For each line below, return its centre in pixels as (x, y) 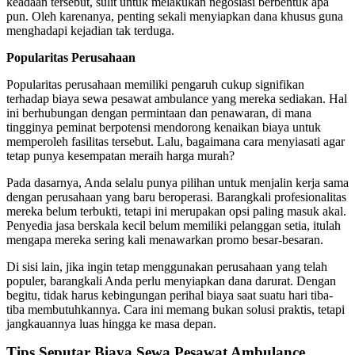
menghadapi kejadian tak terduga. (90, 30)
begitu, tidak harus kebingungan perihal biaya (120, 295)
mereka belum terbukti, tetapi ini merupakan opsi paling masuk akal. (176, 211)
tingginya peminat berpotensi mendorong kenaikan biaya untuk (164, 127)
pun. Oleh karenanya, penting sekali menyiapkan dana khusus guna (175, 16)
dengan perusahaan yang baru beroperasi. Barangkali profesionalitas (176, 197)
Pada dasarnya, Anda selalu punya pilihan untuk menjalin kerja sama (177, 182)
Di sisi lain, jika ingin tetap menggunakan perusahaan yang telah (167, 266)
